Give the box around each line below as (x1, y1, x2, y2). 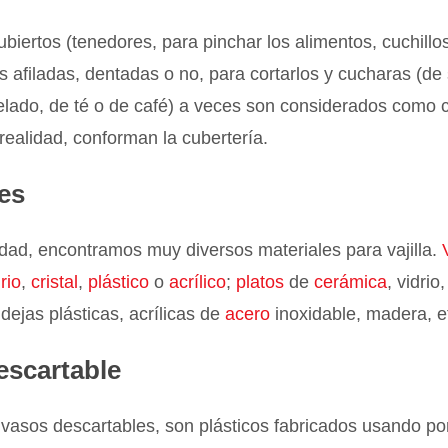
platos (236, 272, 285, 292)
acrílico (169, 272, 227, 292)
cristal (31, 272, 79, 292)
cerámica (309, 272, 388, 292)
